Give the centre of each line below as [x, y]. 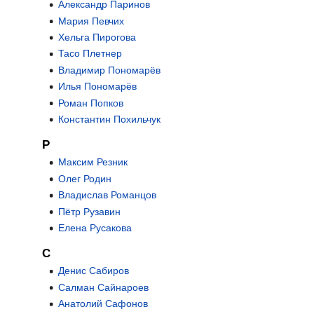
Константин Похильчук [109, 119]
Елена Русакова [95, 227]
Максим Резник [93, 162]
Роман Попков [90, 103]
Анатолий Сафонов [103, 304]
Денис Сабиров [93, 271]
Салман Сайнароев [103, 287]
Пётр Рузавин [89, 211]
